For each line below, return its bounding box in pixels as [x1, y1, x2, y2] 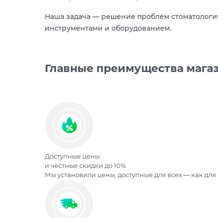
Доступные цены [45, 152, 100, 161]
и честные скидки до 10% [45, 162, 126, 170]
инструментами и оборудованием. [45, 24, 171, 33]
